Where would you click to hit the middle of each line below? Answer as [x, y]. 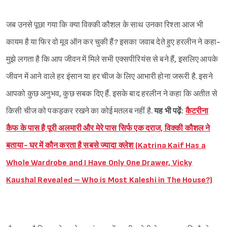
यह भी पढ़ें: [170, 111]
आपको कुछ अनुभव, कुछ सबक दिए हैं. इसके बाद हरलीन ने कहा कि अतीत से [112, 94]
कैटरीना [197, 111]
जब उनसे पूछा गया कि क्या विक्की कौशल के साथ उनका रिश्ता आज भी [105, 25]
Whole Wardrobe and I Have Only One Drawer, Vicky [99, 163]
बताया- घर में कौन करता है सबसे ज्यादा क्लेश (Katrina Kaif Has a [106, 146]
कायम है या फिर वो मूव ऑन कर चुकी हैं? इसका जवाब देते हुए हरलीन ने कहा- [113, 43]
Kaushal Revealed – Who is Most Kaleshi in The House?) [109, 180]
